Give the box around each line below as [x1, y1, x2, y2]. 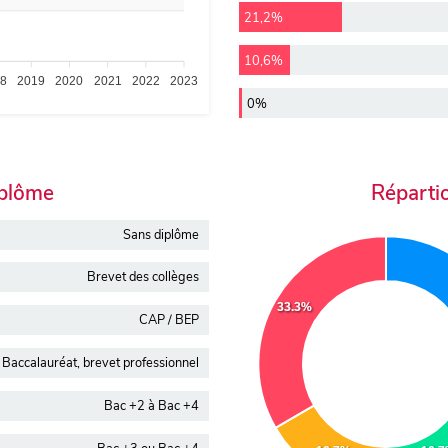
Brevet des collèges [87, 268, 199, 287]
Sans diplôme [123, 225, 199, 244]
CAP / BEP [139, 311, 199, 330]
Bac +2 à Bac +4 [104, 396, 199, 415]
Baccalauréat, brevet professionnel [2, 354, 199, 373]
